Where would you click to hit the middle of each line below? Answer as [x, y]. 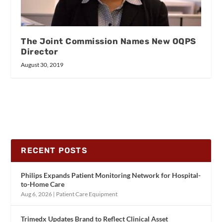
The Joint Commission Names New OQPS [109, 41]
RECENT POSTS [54, 151]
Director [40, 52]
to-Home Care [43, 184]
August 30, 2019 [42, 65]
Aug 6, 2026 [37, 194]
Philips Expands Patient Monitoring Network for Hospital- [111, 175]
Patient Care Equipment [87, 194]
